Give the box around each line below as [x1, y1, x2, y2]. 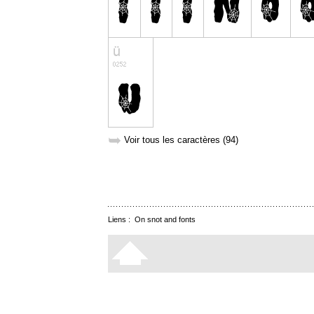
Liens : [108, 215, 135, 224]
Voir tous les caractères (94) [124, 135, 238, 146]
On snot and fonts [135, 215, 196, 224]
